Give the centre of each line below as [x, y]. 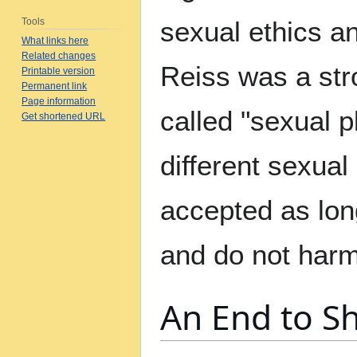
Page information [59, 101]
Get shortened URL [64, 116]
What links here [55, 40]
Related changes [59, 55]
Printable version [59, 71]
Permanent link [55, 86]
